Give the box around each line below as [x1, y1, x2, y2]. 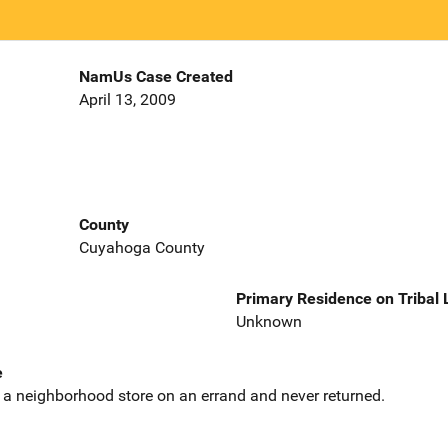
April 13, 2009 [78, 90, 176, 110]
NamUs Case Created [78, 67, 233, 87]
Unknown [236, 311, 302, 331]
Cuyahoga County [78, 237, 205, 257]
